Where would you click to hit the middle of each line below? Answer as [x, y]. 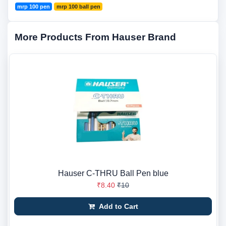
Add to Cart [117, 206]
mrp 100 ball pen [78, 7]
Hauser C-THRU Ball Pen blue [113, 173]
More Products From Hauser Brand [95, 37]
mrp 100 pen [34, 7]
